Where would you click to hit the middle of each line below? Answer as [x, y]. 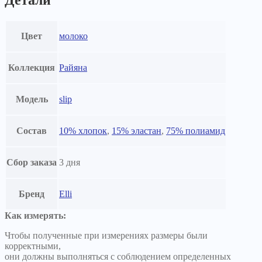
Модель [32, 99]
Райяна [73, 68]
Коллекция [32, 68]
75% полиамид [196, 131]
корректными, [33, 246]
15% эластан [137, 131]
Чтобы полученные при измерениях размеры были [106, 236]
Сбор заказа [32, 163]
